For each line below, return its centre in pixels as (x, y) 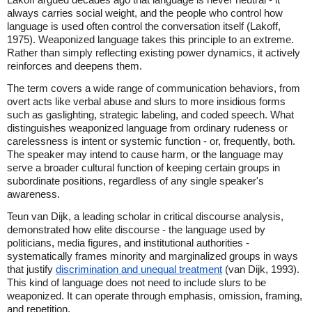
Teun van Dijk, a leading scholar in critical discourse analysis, (145, 216)
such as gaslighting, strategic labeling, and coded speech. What (150, 115)
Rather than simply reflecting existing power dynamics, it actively (154, 53)
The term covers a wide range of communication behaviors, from (154, 88)
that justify (31, 269)
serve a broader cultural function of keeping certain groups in (143, 167)
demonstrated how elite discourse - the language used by (136, 229)
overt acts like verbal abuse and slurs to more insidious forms (146, 101)
